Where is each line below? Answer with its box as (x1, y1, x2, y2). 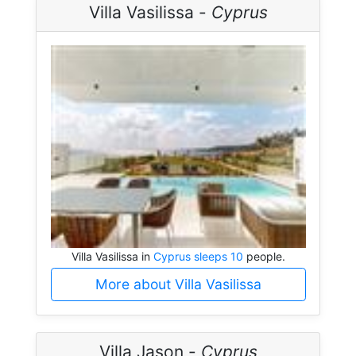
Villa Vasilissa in (71, 249, 153, 263)
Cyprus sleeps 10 (153, 249, 243, 263)
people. (242, 249, 285, 263)
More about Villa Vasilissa (95, 275, 261, 292)
